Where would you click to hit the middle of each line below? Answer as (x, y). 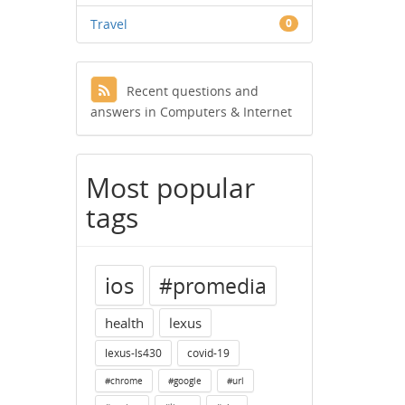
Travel (108, 24)
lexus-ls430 (133, 353)
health (124, 323)
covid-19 (208, 353)
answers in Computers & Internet (191, 112)
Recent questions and (192, 91)
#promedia (212, 286)
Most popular (170, 188)
